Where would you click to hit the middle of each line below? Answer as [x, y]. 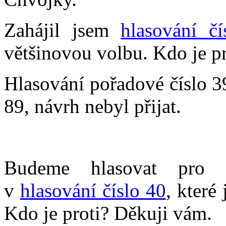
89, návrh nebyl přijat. [93, 106]
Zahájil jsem [63, 30]
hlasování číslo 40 [93, 190]
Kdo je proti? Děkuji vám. [108, 213]
